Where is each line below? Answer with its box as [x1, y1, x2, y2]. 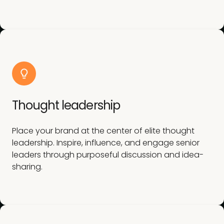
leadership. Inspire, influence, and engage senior [12, 137, 199, 148]
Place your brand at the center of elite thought [12, 125, 194, 136]
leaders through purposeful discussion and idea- [12, 149, 203, 160]
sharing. [12, 161, 42, 172]
